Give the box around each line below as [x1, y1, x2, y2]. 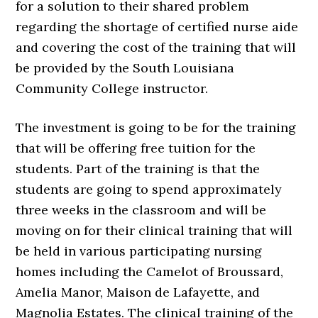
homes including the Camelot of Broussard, [16, 263, 284, 280]
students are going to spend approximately [16, 181, 283, 198]
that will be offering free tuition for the [16, 140, 256, 157]
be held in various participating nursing [16, 243, 263, 260]
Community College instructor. [16, 80, 209, 97]
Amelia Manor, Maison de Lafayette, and [16, 284, 261, 301]
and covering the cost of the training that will [16, 39, 297, 56]
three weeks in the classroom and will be [16, 202, 267, 219]
